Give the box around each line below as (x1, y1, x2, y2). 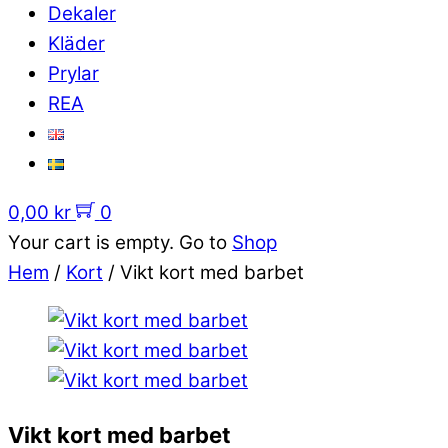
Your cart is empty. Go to (8, 230, 232, 254)
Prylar (48, 61, 99, 85)
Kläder (48, 31, 105, 55)
